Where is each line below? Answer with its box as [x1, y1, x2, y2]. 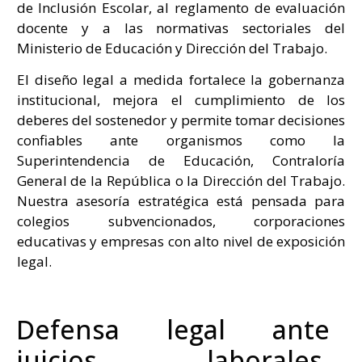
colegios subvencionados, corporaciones [16, 212, 346, 231]
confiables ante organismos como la [16, 131, 346, 150]
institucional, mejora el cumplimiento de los [16, 90, 346, 110]
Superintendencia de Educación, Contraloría [16, 151, 346, 170]
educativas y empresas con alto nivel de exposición [16, 232, 346, 251]
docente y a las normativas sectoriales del [16, 18, 346, 37]
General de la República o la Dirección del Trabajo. [16, 171, 346, 191]
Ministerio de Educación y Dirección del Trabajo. [16, 38, 327, 57]
